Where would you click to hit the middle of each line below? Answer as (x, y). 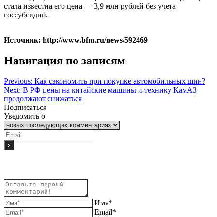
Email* (105, 212)
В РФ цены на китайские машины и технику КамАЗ (110, 90)
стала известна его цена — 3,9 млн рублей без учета (90, 6)
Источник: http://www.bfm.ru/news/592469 (76, 40)
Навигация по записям (64, 60)
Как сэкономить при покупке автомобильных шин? (120, 81)
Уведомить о (24, 116)
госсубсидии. (26, 15)
